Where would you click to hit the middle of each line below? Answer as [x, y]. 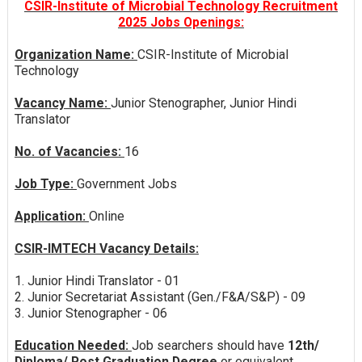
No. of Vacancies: [69, 151]
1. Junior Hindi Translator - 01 [97, 280]
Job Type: [45, 183]
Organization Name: [76, 54]
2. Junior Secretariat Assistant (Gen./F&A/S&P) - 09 [160, 297]
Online [106, 216]
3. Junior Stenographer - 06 [90, 313]
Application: [51, 216]
